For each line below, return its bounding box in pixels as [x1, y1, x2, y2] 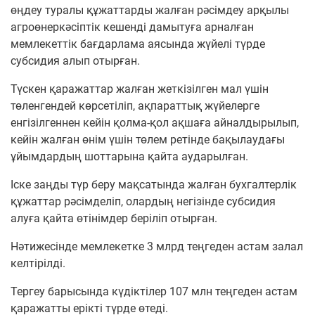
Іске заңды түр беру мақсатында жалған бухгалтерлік [11, 177, 297, 191]
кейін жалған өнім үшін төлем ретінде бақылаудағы [11, 132, 285, 146]
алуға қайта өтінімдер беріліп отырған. [11, 211, 217, 225]
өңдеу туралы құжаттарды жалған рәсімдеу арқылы [11, 3, 289, 17]
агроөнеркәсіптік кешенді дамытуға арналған [11, 20, 254, 34]
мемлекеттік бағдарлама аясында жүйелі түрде [11, 37, 265, 51]
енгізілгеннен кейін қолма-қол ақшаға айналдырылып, [11, 115, 299, 129]
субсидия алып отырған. [11, 53, 140, 67]
